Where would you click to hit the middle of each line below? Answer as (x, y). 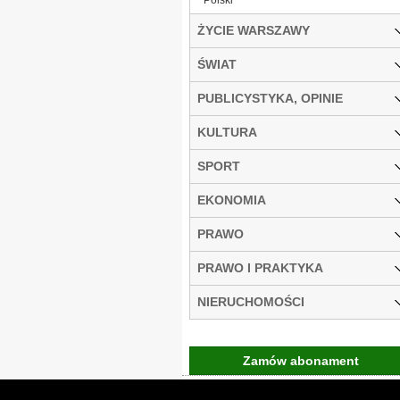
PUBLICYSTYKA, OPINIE (270, 98)
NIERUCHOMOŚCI (251, 301)
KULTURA (227, 132)
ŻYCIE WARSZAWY (254, 30)
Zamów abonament (301, 360)
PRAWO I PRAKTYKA (260, 267)
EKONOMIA (232, 200)
